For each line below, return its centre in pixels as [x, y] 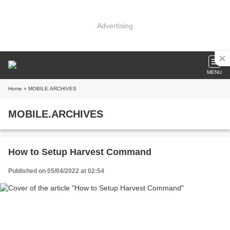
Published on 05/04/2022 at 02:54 [56, 171]
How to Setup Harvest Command [80, 152]
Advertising [115, 25]
